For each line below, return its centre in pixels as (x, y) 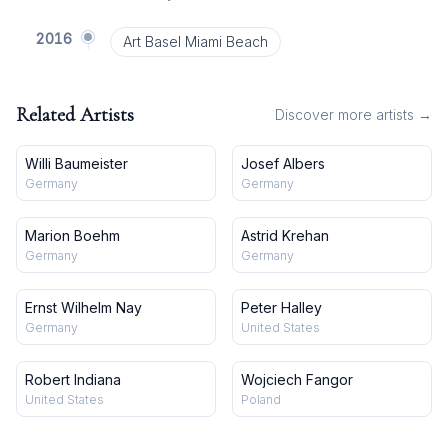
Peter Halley (281, 307)
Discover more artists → (353, 114)
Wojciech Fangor (297, 379)
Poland (261, 399)
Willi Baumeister (76, 163)
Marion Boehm (72, 235)
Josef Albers (283, 163)
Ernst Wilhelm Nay (83, 307)
